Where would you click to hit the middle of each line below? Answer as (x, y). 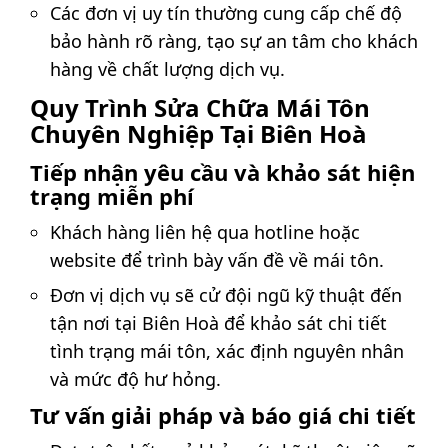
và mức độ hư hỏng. (135, 379)
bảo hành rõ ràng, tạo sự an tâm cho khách (234, 40)
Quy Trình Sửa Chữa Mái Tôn (200, 108)
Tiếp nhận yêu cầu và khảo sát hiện (222, 171)
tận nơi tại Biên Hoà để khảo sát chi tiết (218, 323)
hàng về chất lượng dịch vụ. (167, 68)
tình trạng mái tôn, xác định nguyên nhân (227, 351)
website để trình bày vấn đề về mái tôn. (217, 259)
